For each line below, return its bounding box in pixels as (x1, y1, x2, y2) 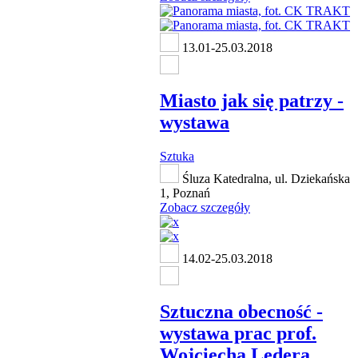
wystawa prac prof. (160, 323, 316, 344)
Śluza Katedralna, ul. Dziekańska (179, 172, 350, 186)
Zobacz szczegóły (160, 201, 250, 215)
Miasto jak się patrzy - (160, 90, 344, 112)
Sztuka (160, 149, 194, 164)
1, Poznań (160, 186, 210, 201)
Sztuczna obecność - (160, 301, 323, 322)
